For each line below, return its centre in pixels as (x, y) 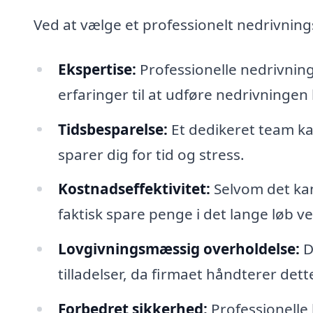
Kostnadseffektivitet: (134, 189)
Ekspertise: (97, 69)
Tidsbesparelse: (112, 129)
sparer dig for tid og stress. (151, 154)
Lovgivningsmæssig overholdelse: (179, 249)
